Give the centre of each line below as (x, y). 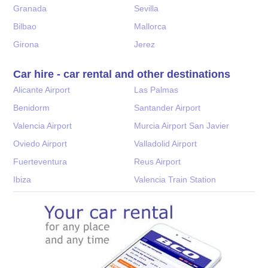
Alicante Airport (42, 89)
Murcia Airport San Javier (182, 125)
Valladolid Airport (165, 143)
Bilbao (25, 26)
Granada (30, 8)
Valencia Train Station (175, 179)
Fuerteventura (40, 161)
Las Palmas (156, 89)
